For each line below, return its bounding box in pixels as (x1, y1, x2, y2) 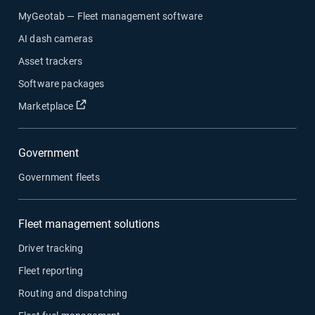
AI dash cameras (18, 33, 94, 44)
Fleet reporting (18, 265, 84, 276)
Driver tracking (18, 243, 84, 254)
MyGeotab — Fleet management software (18, 11, 203, 22)
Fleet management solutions (18, 217, 160, 231)
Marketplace (18, 101, 74, 112)
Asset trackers (18, 56, 83, 67)
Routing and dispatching (18, 288, 128, 299)
